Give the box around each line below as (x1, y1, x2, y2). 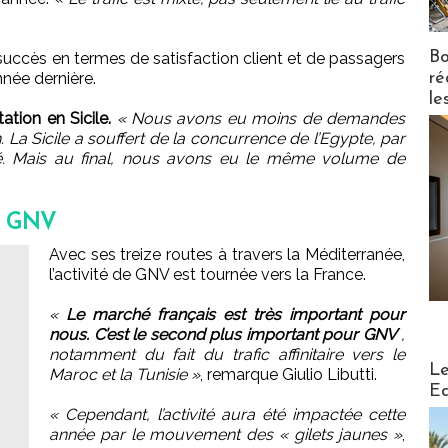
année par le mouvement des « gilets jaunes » (49, 425, 402, 445)
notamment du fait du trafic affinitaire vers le (49, 345, 405, 365)
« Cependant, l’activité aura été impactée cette (49, 405, 405, 425)
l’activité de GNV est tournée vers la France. (49, 265, 366, 285)
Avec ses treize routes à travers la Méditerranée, (49, 245, 405, 265)
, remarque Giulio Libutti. (200, 365, 377, 385)
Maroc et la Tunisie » (49, 365, 200, 385)
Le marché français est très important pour (66, 305, 405, 325)
